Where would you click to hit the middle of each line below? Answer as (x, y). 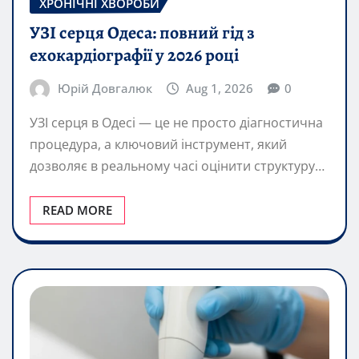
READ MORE (77, 210)
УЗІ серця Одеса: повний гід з (142, 32)
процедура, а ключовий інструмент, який (158, 145)
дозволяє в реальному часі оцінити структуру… (177, 166)
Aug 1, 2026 (220, 88)
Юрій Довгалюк (105, 88)
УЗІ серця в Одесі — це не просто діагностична (176, 123)
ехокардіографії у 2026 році (134, 55)
